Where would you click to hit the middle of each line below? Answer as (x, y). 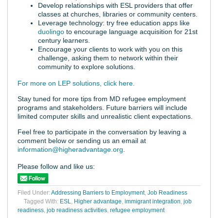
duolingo (51, 31)
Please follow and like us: (56, 167)
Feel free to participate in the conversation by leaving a (102, 132)
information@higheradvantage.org (70, 150)
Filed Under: (34, 193)
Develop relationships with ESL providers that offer (115, 5)
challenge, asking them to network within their (108, 58)
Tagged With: (42, 202)
